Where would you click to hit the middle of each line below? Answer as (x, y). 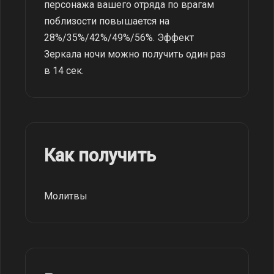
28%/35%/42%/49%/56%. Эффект (119, 38)
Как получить (100, 155)
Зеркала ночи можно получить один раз (135, 54)
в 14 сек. (64, 71)
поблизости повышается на (107, 21)
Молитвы (66, 196)
